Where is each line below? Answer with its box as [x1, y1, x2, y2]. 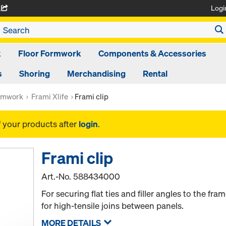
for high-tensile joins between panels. [41, 200, 184, 211]
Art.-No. [41, 171, 74, 182]
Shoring [19, 68, 50, 79]
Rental [143, 68, 167, 79]
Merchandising [67, 68, 126, 79]
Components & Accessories [98, 47, 206, 59]
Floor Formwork [18, 47, 81, 59]
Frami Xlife [31, 91, 68, 101]
